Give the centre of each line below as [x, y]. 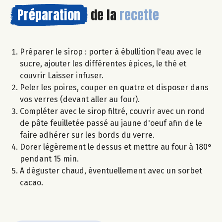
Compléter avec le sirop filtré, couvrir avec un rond [112, 111]
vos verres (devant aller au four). [80, 100]
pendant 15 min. [49, 159]
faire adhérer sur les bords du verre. [87, 135]
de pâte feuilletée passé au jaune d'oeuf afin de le [111, 123]
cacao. [31, 183]
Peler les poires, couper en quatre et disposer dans [114, 88]
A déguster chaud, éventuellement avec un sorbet [111, 171]
